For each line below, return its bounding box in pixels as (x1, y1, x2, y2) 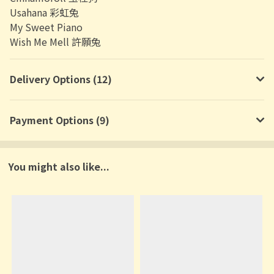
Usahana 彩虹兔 (10, 4, 79, 20)
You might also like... (9, 158, 109, 174)
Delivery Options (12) (10, 72, 112, 86)
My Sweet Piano (10, 19, 83, 34)
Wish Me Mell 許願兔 (10, 34, 101, 49)
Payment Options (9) (10, 113, 109, 127)
